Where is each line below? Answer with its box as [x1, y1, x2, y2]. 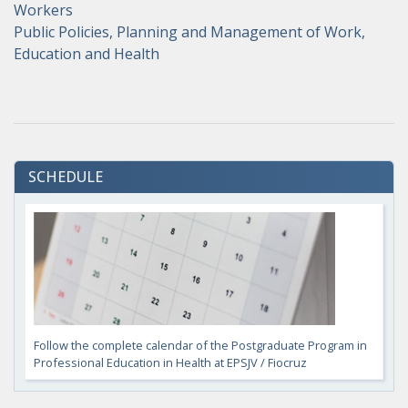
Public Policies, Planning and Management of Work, [14, 21, 365, 42]
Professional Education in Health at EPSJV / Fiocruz [34, 353, 308, 371]
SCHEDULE [28, 166, 103, 187]
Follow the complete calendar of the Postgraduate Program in [34, 336, 368, 353]
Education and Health [14, 43, 159, 64]
